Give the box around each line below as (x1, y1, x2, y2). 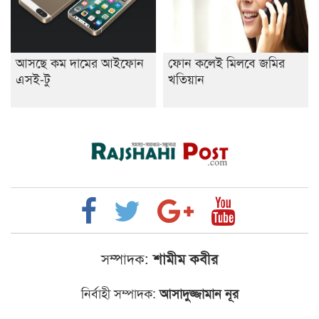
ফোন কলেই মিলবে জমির (168, 53, 285, 71)
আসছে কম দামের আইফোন (16, 53, 144, 71)
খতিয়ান (168, 69, 204, 88)
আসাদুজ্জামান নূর (155, 284, 239, 303)
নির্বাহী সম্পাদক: (80, 283, 156, 303)
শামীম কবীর (149, 248, 218, 269)
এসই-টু (16, 69, 51, 88)
